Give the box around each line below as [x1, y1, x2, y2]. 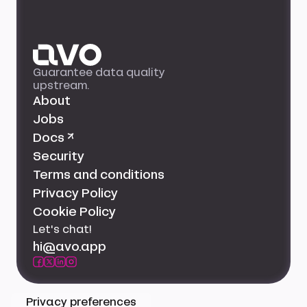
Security [33, 147, 84, 165]
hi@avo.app [33, 238, 106, 256]
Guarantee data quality [33, 64, 165, 80]
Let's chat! [33, 221, 92, 237]
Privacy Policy [33, 184, 118, 202]
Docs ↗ [33, 129, 74, 147]
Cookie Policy [33, 203, 116, 221]
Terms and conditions [33, 166, 164, 184]
